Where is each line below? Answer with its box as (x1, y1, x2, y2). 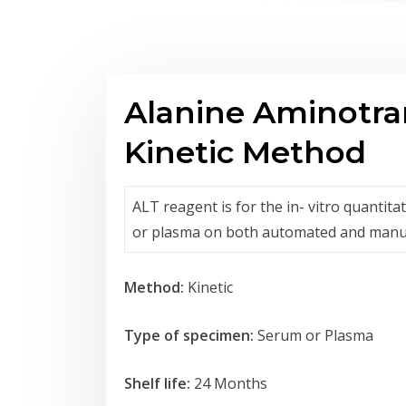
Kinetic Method (124, 133, 366, 171)
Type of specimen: (124, 325, 254, 345)
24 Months (194, 373, 267, 393)
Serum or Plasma (254, 325, 373, 345)
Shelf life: (124, 373, 194, 393)
